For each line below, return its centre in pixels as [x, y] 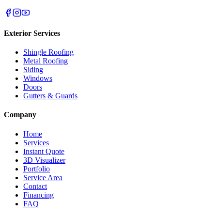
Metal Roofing [46, 61]
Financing [39, 195]
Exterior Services [32, 33]
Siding [33, 70]
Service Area [43, 177]
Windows [38, 78]
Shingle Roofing [48, 52]
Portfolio [37, 169]
